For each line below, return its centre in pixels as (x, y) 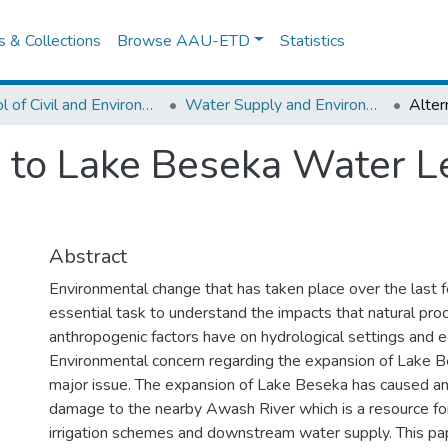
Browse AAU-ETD (184, 40)
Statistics (313, 40)
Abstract (88, 256)
